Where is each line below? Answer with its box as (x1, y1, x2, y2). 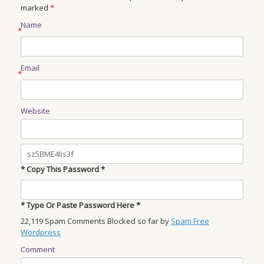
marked (21, 2, 50, 14)
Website (21, 105, 50, 117)
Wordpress (21, 226, 61, 237)
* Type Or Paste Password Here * (21, 199, 140, 210)
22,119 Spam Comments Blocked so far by (21, 215, 171, 226)
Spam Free (171, 215, 209, 226)
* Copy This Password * (21, 164, 105, 175)
